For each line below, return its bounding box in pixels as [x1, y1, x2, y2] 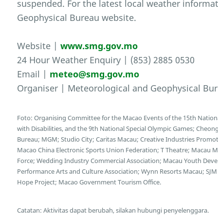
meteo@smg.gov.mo [50, 68, 140, 80]
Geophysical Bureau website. [17, 12, 137, 24]
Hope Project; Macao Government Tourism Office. [17, 178, 162, 187]
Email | [17, 68, 50, 80]
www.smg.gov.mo [60, 40, 138, 52]
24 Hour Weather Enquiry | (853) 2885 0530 [17, 54, 195, 66]
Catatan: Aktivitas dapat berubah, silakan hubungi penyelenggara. [17, 205, 209, 215]
